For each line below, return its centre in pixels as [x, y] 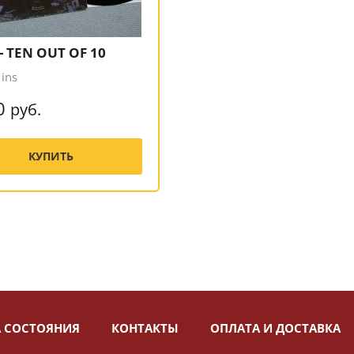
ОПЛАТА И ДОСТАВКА [275, 328]
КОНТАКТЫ [145, 328]
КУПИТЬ [51, 156]
